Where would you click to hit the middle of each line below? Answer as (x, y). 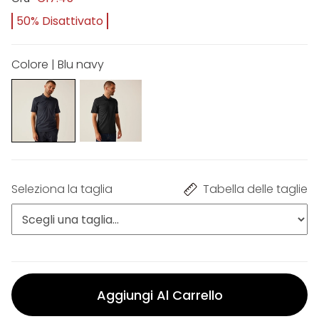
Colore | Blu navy (58, 64)
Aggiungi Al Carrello (159, 295)
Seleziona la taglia (62, 189)
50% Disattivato (60, 21)
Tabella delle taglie (255, 189)
